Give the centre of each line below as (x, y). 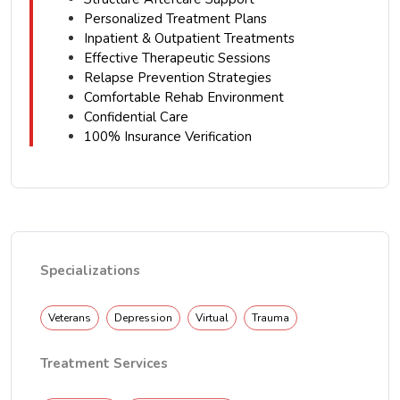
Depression (143, 318)
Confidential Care (138, 117)
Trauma (271, 318)
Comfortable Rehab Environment (184, 97)
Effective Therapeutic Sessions (177, 58)
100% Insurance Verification (168, 137)
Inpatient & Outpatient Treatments (189, 38)
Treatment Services (104, 363)
